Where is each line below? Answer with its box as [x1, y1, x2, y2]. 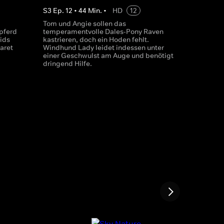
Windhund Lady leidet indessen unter [42, 43, 164, 52]
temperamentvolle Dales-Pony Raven [42, 27, 163, 36]
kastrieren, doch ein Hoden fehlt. [42, 35, 149, 44]
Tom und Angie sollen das [42, 19, 126, 28]
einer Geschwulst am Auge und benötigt [42, 51, 173, 60]
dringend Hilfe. [42, 59, 92, 68]
